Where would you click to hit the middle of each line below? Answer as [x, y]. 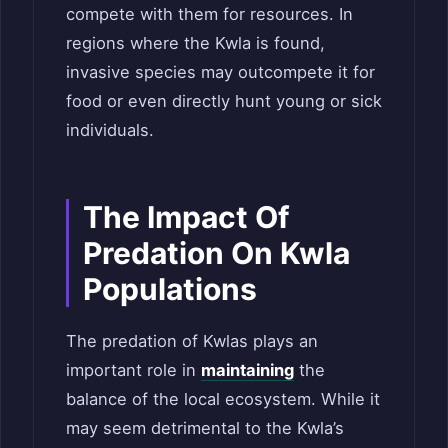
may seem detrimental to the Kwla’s [205, 428]
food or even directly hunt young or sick [224, 101]
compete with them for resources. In [209, 14]
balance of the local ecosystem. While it [223, 399]
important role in [133, 370]
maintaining [247, 370]
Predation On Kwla [216, 253]
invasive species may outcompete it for [220, 72]
